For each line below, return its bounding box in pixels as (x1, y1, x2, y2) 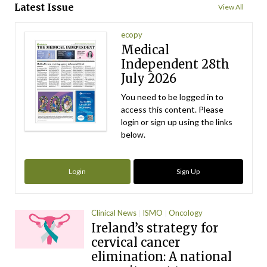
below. (121, 129, 146, 139)
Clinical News (91, 208, 137, 218)
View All (218, 2, 244, 11)
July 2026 (121, 70, 177, 86)
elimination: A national (91, 249, 232, 264)
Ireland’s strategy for (91, 220, 219, 235)
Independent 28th (121, 56, 230, 72)
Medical (121, 42, 170, 57)
